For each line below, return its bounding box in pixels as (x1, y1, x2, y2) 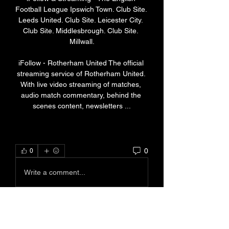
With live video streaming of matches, (20, 80, 141, 89)
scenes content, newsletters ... (33, 102, 131, 110)
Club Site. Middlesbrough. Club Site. (23, 27, 139, 35)
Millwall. (69, 37, 95, 46)
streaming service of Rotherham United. (16, 70, 146, 78)
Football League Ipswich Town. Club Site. (15, 5, 147, 14)
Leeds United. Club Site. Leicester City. (18, 16, 143, 25)
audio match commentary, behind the (20, 91, 141, 100)
